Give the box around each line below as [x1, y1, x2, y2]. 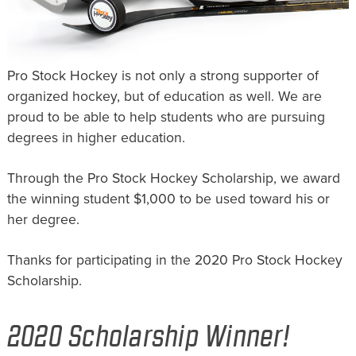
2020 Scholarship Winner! [6, 320, 289, 352]
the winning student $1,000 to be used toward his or [6, 190, 330, 207]
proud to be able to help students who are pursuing [6, 108, 325, 126]
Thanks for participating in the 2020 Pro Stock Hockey [6, 251, 342, 269]
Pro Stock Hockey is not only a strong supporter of [6, 67, 319, 84]
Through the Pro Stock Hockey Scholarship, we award [6, 169, 340, 187]
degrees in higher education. [6, 129, 185, 146]
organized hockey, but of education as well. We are [6, 87, 322, 105]
